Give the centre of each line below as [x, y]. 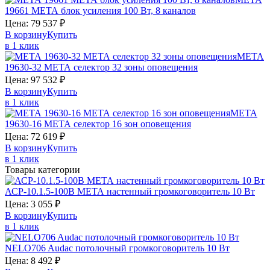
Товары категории [42, 170]
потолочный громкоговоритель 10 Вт [152, 248]
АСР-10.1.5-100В [41, 192]
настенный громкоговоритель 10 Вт [181, 192]
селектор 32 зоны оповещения [136, 67]
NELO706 [26, 248]
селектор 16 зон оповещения [132, 124]
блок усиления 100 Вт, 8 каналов [128, 11]
